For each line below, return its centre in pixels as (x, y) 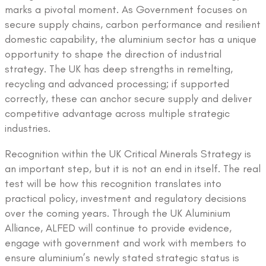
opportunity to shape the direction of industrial (113, 54)
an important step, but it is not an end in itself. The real (133, 168)
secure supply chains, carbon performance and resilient (133, 24)
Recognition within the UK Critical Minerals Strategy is (128, 153)
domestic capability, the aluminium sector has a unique (131, 39)
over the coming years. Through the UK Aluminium (118, 213)
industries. (28, 128)
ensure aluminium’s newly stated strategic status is (122, 257)
